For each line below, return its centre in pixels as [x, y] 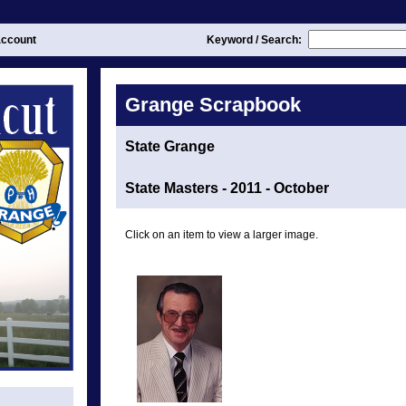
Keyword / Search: [256, 40]
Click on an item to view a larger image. [222, 235]
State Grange [170, 146]
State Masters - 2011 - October [227, 188]
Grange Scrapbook [213, 105]
